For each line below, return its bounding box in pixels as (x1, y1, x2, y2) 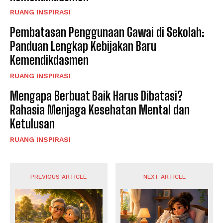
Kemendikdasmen (10, 53, 89, 68)
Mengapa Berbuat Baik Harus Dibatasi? (10, 89, 183, 104)
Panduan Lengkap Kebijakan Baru (10, 39, 156, 54)
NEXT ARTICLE (143, 173, 186, 181)
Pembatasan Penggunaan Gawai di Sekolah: (10, 25, 205, 40)
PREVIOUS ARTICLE (30, 173, 87, 181)
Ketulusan (10, 116, 55, 131)
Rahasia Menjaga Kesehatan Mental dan (10, 103, 190, 117)
